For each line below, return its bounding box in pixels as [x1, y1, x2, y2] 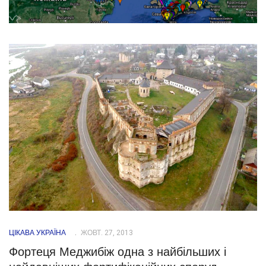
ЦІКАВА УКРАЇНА [9, 227, 66, 238]
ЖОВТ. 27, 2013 [78, 227, 133, 238]
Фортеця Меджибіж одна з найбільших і [9, 245, 226, 258]
